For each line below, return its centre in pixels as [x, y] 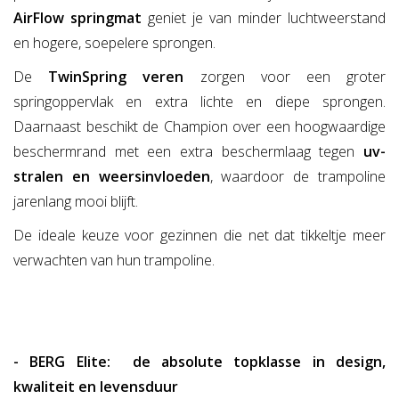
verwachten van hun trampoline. [114, 261]
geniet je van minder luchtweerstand [264, 18]
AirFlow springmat [77, 18]
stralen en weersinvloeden [112, 177]
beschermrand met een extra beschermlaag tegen [188, 152]
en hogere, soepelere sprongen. [114, 43]
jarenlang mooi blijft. [76, 202]
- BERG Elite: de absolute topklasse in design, [199, 362]
